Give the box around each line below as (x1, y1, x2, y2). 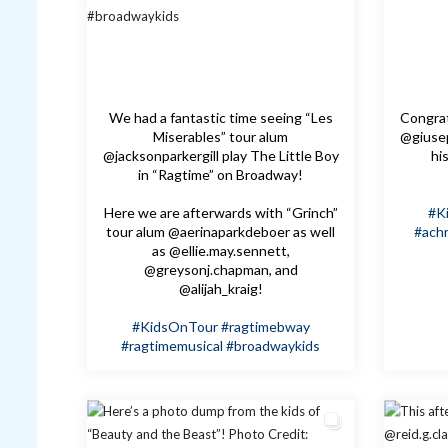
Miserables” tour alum (153, 128, 289, 146)
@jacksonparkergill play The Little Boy (102, 147, 339, 165)
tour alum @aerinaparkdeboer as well (106, 223, 336, 241)
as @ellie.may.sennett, (151, 242, 290, 260)
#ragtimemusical (121, 337, 224, 355)
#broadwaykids (226, 337, 321, 355)
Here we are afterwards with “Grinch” (103, 204, 338, 222)
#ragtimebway (220, 318, 310, 336)
